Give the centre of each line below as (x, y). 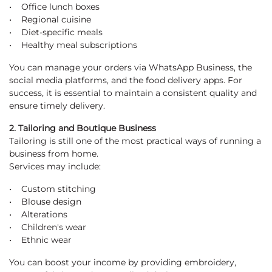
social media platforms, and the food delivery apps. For (126, 80)
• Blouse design (45, 202)
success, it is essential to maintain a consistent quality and (133, 93)
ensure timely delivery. (57, 106)
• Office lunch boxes (54, 7)
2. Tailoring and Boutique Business (83, 128)
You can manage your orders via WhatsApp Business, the (131, 68)
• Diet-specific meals (56, 32)
